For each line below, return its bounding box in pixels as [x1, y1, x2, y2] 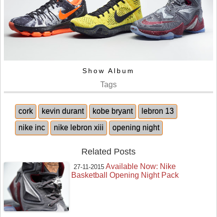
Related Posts [81, 147, 136, 157]
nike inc [18, 124, 45, 132]
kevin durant [42, 107, 84, 116]
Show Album [82, 66, 135, 75]
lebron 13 [141, 107, 174, 116]
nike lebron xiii [54, 124, 104, 132]
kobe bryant [93, 107, 133, 116]
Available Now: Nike [106, 162, 176, 171]
